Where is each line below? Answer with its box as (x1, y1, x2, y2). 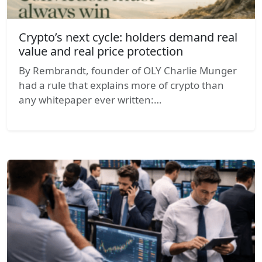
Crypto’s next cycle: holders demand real (19, 29, 237, 45)
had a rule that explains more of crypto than (19, 78, 224, 92)
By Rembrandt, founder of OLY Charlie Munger (19, 63, 237, 77)
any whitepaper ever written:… (19, 92, 161, 106)
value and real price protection (19, 43, 183, 59)
